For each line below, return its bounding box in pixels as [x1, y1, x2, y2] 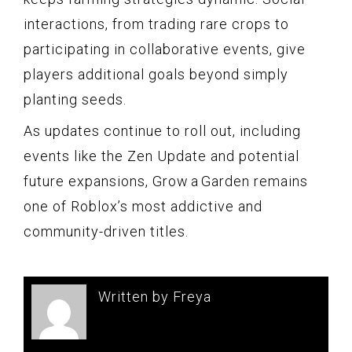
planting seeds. [24, 90, 126, 108]
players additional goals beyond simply [24, 65, 288, 82]
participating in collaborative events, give [24, 40, 306, 57]
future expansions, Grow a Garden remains [24, 172, 308, 189]
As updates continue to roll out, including [24, 122, 301, 139]
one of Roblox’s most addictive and [24, 197, 262, 214]
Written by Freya [98, 288, 211, 306]
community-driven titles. [24, 222, 189, 240]
